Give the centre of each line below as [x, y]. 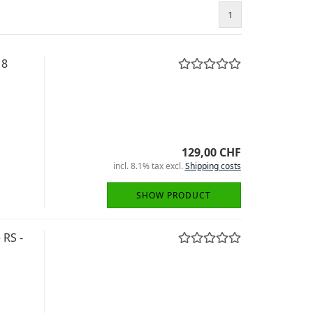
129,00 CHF [211, 152]
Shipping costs [213, 166]
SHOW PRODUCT [174, 195]
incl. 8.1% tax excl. [149, 166]
